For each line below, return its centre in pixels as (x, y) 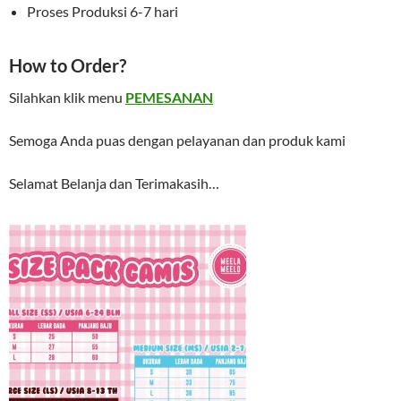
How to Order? (68, 65)
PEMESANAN (169, 97)
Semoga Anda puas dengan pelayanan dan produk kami (177, 140)
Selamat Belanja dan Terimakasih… (114, 183)
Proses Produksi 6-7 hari (102, 11)
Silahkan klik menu (67, 97)
